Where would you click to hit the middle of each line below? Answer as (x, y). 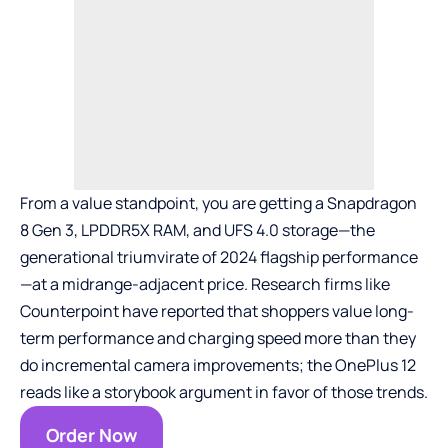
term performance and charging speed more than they (218, 338)
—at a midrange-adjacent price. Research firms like (205, 284)
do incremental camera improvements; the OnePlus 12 (218, 365)
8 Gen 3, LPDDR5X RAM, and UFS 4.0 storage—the (197, 230)
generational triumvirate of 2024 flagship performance (219, 257)
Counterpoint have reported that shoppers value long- (217, 311)
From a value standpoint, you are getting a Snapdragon (218, 203)
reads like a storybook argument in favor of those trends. (224, 392)
